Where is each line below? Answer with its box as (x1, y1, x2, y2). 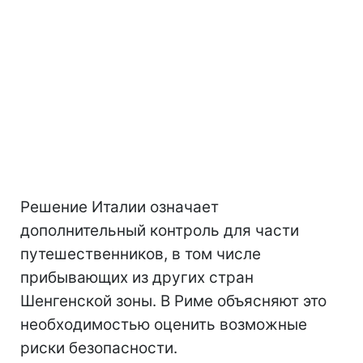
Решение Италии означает (20, 197, 219, 216)
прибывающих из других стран (20, 267, 254, 287)
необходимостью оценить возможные (20, 314, 307, 334)
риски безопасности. (20, 338, 177, 357)
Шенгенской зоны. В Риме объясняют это (20, 291, 327, 310)
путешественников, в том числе (20, 244, 261, 263)
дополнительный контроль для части (20, 220, 299, 240)
